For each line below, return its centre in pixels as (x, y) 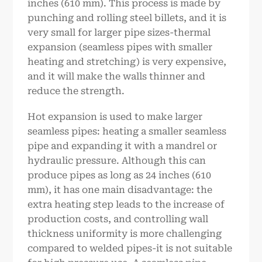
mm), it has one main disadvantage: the (120, 189)
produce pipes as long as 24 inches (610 (120, 175)
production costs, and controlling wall (118, 219)
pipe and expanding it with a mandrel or (123, 146)
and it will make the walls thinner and (117, 77)
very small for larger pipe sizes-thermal (119, 33)
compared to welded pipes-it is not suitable (130, 248)
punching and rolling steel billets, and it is (127, 18)
